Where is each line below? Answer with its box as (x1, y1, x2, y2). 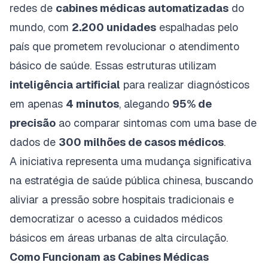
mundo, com (10, 20, 72, 34)
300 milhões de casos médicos (59, 135, 224, 149)
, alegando (119, 96, 172, 111)
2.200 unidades (72, 20, 156, 34)
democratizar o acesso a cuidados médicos (10, 211, 223, 226)
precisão (10, 115, 56, 130)
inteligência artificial (10, 77, 120, 92)
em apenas (10, 96, 66, 111)
